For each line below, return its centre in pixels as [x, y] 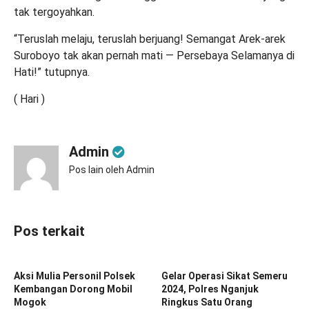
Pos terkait [49, 231]
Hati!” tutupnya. [52, 72]
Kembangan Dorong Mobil [73, 289]
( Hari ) [29, 99]
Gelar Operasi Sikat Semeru [225, 276]
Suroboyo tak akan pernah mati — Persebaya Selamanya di [154, 55]
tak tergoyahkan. [54, 12]
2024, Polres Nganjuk [210, 289]
